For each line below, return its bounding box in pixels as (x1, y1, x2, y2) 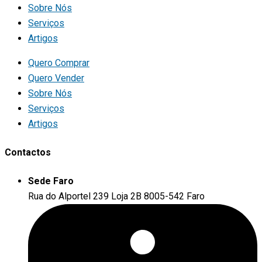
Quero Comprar (28, 57, 89, 68)
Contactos (5, 147, 51, 158)
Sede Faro (28, 175, 74, 187)
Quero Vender (28, 72, 84, 84)
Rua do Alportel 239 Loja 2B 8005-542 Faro (28, 191, 205, 202)
